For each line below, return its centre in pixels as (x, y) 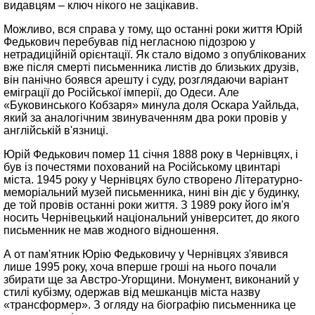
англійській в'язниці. (56, 130)
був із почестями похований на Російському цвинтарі (142, 167)
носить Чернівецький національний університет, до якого (152, 218)
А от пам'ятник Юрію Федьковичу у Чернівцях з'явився (146, 254)
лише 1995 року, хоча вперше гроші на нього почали (140, 267)
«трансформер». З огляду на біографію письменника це (150, 305)
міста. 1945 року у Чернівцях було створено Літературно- (153, 180)
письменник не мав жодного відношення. (111, 230)
